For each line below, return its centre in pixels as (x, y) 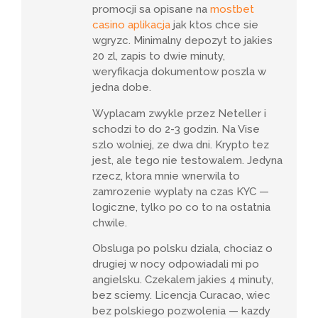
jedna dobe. (122, 88)
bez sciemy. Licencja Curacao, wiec (181, 296)
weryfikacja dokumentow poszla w (179, 72)
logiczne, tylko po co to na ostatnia (181, 207)
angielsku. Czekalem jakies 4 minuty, (183, 280)
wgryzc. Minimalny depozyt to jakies (182, 41)
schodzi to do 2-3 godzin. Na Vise (176, 129)
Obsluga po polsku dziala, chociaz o (182, 249)
